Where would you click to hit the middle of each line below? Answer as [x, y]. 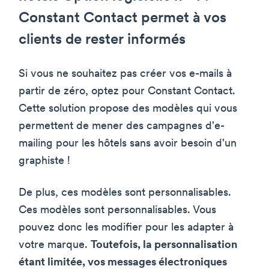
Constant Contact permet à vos [122, 18]
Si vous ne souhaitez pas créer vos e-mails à [125, 74]
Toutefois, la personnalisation [164, 245]
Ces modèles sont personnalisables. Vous [117, 210]
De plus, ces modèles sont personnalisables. [125, 193]
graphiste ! [44, 161]
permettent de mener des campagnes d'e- [122, 126]
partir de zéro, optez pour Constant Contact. [127, 91]
